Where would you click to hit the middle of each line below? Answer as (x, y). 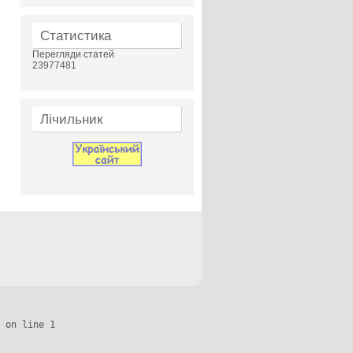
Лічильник (71, 119)
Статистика (76, 36)
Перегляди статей (73, 54)
